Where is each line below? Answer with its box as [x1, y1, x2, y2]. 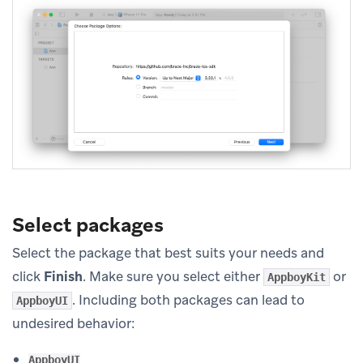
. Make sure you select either [83, 267, 263, 286]
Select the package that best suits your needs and [12, 244, 324, 263]
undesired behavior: [12, 314, 135, 333]
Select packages [12, 212, 164, 238]
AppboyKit [267, 271, 326, 284]
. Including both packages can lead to [72, 291, 305, 310]
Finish [44, 267, 83, 286]
